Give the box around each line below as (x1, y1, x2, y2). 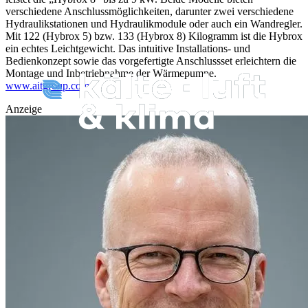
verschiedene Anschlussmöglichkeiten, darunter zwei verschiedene (5, 5, 294, 18)
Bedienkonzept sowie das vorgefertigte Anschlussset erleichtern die (5, 55, 296, 67)
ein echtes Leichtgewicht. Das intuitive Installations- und (5, 43, 250, 55)
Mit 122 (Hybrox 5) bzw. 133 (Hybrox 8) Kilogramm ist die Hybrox (5, 30, 302, 43)
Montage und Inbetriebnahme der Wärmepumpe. (5, 67, 217, 80)
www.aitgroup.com (5, 80, 89, 92)
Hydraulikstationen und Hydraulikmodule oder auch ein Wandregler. (5, 18, 302, 30)
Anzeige (5, 103, 42, 115)
